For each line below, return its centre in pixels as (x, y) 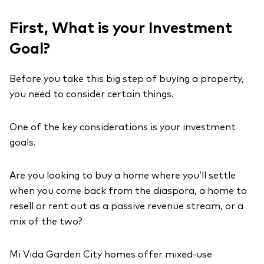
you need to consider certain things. (92, 94)
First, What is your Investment (121, 29)
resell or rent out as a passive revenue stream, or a (126, 206)
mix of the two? (46, 222)
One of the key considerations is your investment (123, 127)
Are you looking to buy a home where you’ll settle (123, 176)
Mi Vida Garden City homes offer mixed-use (111, 255)
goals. (23, 143)
